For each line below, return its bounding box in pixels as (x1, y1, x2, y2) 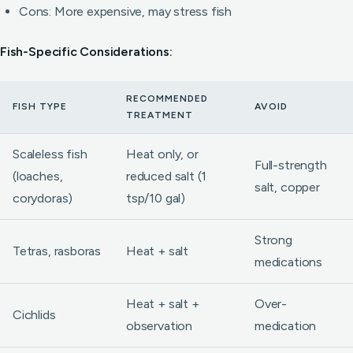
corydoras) (13, 191, 73, 206)
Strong (255, 232, 292, 247)
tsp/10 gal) (126, 191, 185, 206)
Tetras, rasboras (13, 243, 102, 258)
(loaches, (13, 169, 63, 184)
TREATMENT (126, 110, 193, 121)
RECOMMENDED (126, 93, 208, 104)
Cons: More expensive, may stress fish (19, 4, 232, 19)
